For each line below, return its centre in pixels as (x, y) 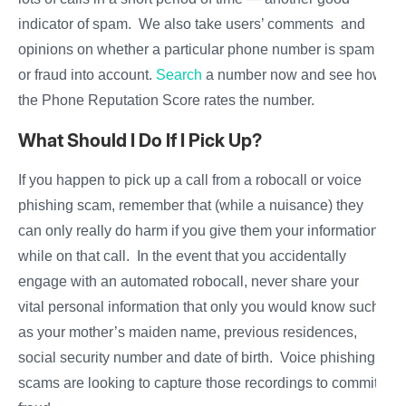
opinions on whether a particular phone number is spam (196, 50)
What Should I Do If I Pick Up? (140, 141)
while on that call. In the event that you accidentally (182, 256)
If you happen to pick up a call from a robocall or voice (190, 180)
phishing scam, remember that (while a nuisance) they (191, 206)
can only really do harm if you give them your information (198, 231)
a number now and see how (293, 75)
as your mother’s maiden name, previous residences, (188, 333)
